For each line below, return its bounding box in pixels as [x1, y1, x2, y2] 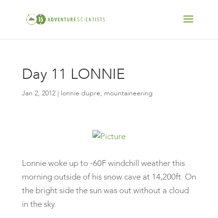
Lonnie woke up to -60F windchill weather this [21, 158, 185, 169]
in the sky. [21, 199, 56, 210]
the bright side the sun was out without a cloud [21, 185, 189, 196]
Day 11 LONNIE [21, 64, 125, 84]
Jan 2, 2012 [21, 89, 55, 98]
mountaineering [104, 89, 153, 98]
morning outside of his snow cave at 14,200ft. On [21, 171, 196, 182]
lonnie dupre [60, 89, 100, 98]
